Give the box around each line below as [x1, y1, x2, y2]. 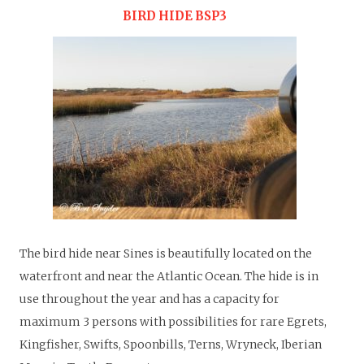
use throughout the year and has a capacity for [19, 292, 279, 307]
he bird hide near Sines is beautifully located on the [27, 246, 312, 262]
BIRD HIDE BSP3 [122, 7, 227, 24]
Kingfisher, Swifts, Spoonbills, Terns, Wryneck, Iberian [19, 337, 322, 353]
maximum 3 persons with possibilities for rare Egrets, [19, 314, 327, 330]
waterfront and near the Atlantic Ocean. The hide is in [19, 269, 318, 284]
